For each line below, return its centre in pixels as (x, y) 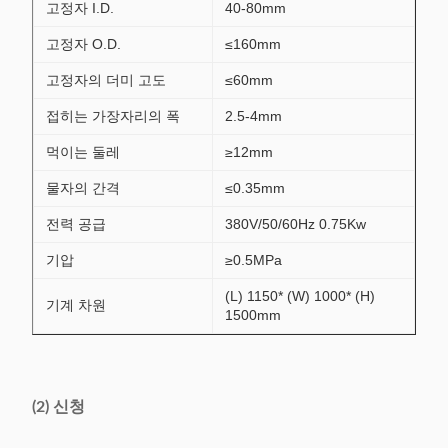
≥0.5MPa (253, 260)
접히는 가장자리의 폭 (113, 116)
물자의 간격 (83, 188)
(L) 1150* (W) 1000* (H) (300, 296)
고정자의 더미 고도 (106, 80)
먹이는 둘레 (83, 152)
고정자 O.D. (83, 44)
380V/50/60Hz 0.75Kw (295, 224)
